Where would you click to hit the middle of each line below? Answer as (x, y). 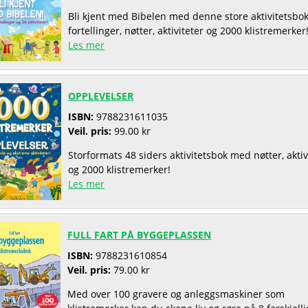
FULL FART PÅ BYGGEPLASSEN (139, 235)
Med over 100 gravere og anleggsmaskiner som (176, 294)
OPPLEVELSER (101, 96)
